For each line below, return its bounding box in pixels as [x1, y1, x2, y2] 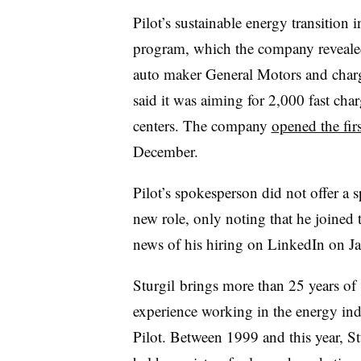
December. [132, 140, 198, 161]
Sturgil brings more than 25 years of [132, 274, 356, 295]
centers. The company [132, 114, 272, 135]
